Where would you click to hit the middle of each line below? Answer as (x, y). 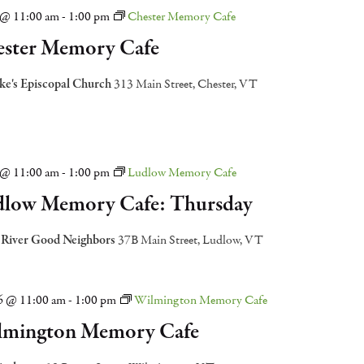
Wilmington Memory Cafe (200, 300)
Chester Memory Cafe (181, 16)
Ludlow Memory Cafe (182, 172)
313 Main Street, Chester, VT (185, 84)
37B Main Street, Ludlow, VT (190, 240)
